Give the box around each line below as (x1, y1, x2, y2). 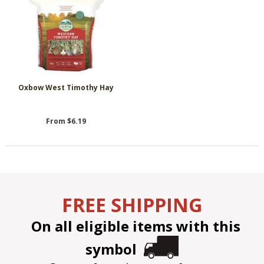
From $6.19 (46, 115, 86, 126)
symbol (85, 239, 144, 259)
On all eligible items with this (24, 216, 240, 236)
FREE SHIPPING (62, 192, 202, 218)
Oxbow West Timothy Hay (18, 82, 114, 93)
